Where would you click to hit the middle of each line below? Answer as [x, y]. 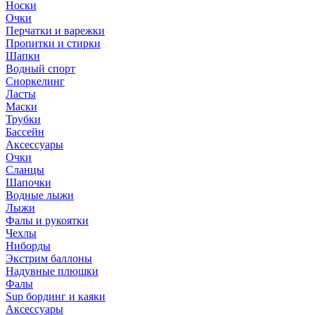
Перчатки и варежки [55, 31]
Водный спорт [40, 69]
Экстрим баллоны [49, 258]
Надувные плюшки [52, 271]
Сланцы [25, 170]
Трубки [23, 119]
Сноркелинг [35, 81]
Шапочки [28, 182]
